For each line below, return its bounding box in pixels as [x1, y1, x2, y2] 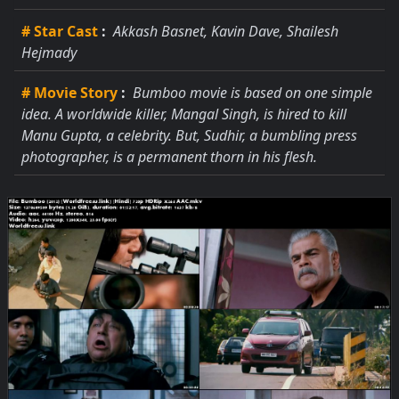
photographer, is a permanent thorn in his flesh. [21, 147, 317, 167]
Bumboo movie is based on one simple [129, 83, 372, 102]
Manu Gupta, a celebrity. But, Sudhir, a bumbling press [21, 126, 357, 145]
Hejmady [21, 43, 77, 62]
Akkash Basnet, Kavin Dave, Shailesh [110, 21, 338, 41]
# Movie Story [21, 83, 118, 102]
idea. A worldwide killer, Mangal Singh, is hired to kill [21, 104, 346, 124]
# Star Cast [21, 21, 98, 41]
